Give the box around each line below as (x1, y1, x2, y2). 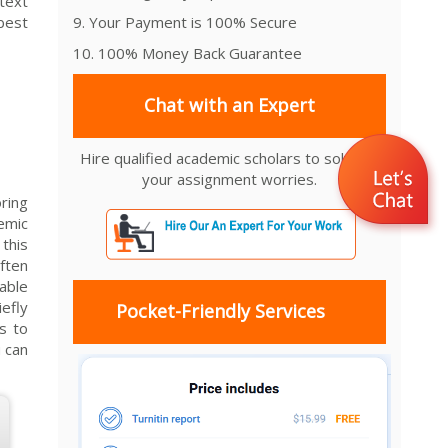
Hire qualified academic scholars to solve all (80, 147, 380, 168)
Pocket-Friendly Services (115, 299, 325, 324)
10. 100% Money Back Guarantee (73, 42, 302, 63)
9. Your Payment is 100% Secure (73, 11, 297, 32)
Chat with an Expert (144, 93, 316, 118)
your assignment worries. (142, 168, 318, 189)
